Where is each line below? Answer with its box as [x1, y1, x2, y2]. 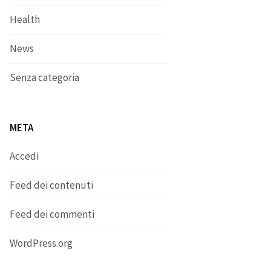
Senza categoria [10, 71, 79, 84]
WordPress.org [10, 237, 73, 250]
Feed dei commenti [10, 207, 94, 221]
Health [10, 13, 40, 26]
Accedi [10, 149, 39, 163]
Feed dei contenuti [10, 178, 93, 192]
